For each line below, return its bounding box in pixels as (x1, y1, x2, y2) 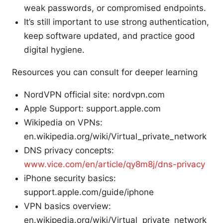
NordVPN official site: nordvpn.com (24, 90, 165, 100)
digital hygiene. (24, 45, 85, 55)
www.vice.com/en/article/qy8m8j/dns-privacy (24, 159, 205, 170)
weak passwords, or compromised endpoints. (24, 3, 206, 13)
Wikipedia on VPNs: (24, 117, 103, 128)
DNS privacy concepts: (24, 145, 114, 156)
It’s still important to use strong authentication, (24, 17, 209, 27)
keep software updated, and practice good (24, 31, 195, 41)
